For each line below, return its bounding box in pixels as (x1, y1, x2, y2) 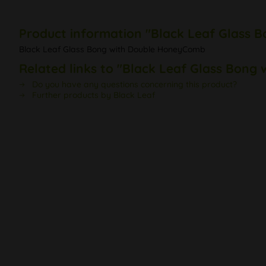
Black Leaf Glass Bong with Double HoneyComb (19, 44, 205, 55)
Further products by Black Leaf (30, 90, 155, 101)
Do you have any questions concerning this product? (30, 79, 237, 90)
